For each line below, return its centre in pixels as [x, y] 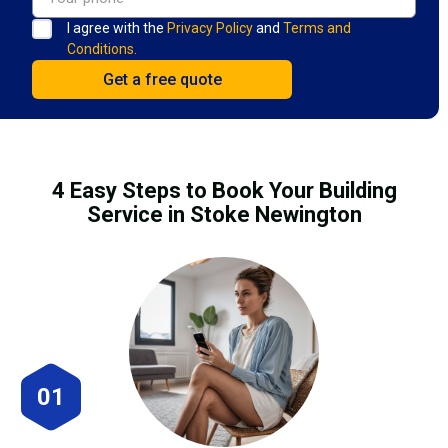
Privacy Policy [210, 27]
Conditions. [102, 48]
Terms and [317, 27]
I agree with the [117, 27]
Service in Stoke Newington [224, 214]
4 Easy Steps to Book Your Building [224, 190]
